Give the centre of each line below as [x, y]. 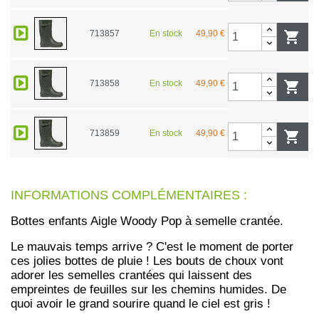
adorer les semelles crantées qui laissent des [131, 275]
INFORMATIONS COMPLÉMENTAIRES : [129, 195]
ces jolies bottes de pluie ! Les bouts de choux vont [147, 261]
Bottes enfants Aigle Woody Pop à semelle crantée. [147, 221]
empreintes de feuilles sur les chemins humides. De [148, 289]
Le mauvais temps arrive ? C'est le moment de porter [152, 246]
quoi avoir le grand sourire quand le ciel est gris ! [141, 303]
